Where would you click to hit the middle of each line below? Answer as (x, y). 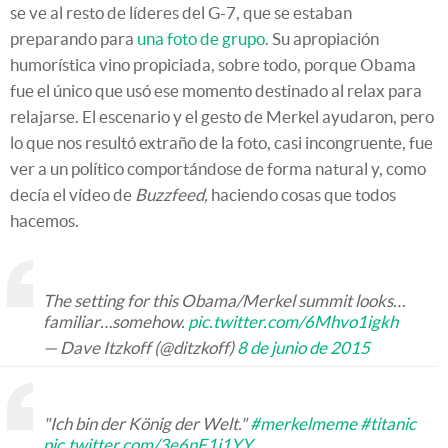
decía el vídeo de (72, 195)
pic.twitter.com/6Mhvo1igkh (293, 322)
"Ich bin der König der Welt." (146, 424)
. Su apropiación (322, 39)
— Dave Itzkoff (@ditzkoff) (140, 348)
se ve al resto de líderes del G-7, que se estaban (181, 13)
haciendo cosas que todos (302, 195)
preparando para (73, 39)
